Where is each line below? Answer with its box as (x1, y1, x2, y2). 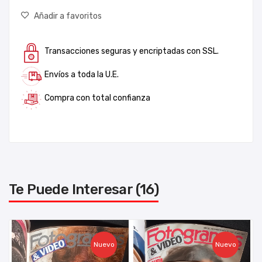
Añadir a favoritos (34, 11, 102, 21)
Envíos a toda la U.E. (44, 70, 119, 80)
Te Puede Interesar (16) (9, 181, 159, 198)
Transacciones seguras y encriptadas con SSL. (44, 46, 219, 56)
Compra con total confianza (44, 93, 150, 103)
